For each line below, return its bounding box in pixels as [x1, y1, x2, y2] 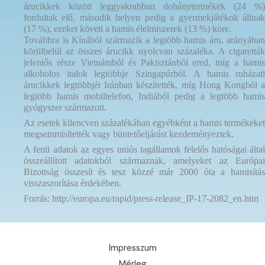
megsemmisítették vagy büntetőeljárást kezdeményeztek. [24, 128, 234, 139]
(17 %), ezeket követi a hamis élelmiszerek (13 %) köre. [24, 23, 231, 34]
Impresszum [108, 242, 157, 254]
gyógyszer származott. [24, 102, 106, 112]
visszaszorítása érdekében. [24, 178, 121, 189]
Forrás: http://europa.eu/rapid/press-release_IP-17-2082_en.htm [24, 193, 258, 204]
